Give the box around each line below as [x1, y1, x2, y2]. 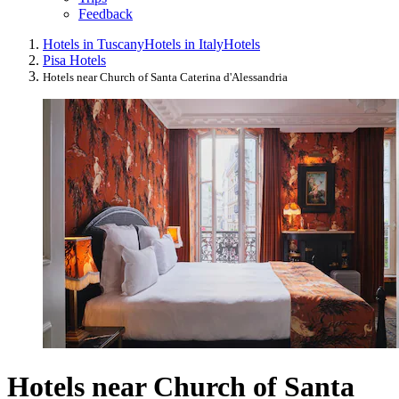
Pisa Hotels [43, 52, 106, 68]
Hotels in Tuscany [43, 36, 144, 52]
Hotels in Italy [144, 36, 224, 52]
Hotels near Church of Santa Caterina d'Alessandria [43, 69, 288, 84]
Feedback [78, 5, 133, 21]
